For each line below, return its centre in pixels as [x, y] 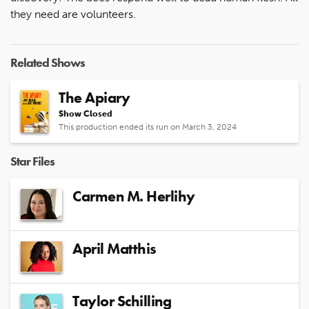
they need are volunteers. [73, 14]
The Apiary [94, 97]
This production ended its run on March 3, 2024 [148, 127]
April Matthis [114, 248]
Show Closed [86, 113]
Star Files [32, 161]
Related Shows [48, 62]
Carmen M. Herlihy [134, 196]
